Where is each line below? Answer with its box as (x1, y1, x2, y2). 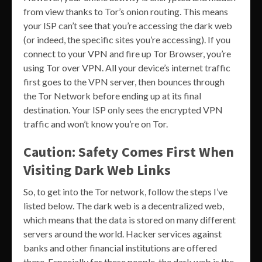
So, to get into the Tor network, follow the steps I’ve (23, 186, 227, 198)
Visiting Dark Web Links (23, 161, 171, 180)
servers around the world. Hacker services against (23, 228, 222, 240)
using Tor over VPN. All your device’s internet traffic (23, 62, 230, 74)
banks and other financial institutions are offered (23, 242, 217, 254)
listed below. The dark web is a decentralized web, (23, 200, 224, 212)
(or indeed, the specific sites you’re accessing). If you (23, 34, 230, 46)
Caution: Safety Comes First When (23, 143, 234, 161)
